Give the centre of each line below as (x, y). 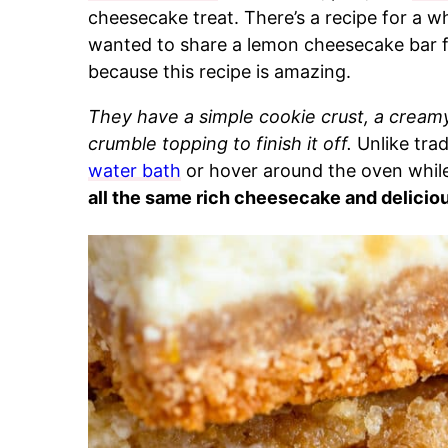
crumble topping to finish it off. (222, 143)
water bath (134, 170)
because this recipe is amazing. (219, 71)
